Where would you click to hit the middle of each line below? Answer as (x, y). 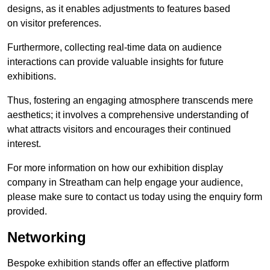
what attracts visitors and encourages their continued (119, 130)
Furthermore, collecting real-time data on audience (115, 48)
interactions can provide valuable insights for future (115, 62)
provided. (27, 212)
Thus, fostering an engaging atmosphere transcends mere (130, 101)
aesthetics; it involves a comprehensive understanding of (128, 115)
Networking (47, 237)
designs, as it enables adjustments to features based (119, 9)
